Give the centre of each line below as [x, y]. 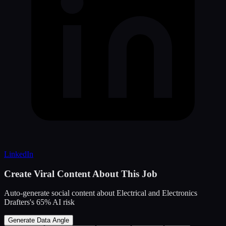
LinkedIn [19, 154]
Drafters [17, 202]
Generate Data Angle [39, 220]
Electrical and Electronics [157, 193]
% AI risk [60, 202]
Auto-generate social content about [60, 193]
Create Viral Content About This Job [81, 174]
